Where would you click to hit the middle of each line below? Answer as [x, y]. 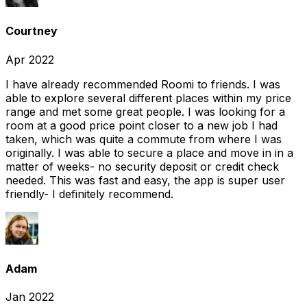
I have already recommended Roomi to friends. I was [143, 84]
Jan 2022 [30, 297]
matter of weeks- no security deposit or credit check [142, 166]
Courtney [32, 31]
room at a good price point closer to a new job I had [142, 125]
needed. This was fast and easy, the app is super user [145, 180]
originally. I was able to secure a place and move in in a [149, 152]
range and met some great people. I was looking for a [145, 111]
